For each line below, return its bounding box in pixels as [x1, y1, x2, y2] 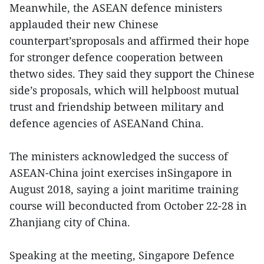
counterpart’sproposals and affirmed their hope [9, 33, 249, 48]
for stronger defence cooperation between [9, 49, 223, 64]
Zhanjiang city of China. [9, 214, 130, 229]
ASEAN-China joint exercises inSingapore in [9, 165, 232, 180]
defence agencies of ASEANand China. [9, 115, 204, 130]
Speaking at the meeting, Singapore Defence [9, 247, 235, 262]
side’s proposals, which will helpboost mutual [9, 82, 239, 97]
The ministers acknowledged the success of [9, 148, 228, 163]
